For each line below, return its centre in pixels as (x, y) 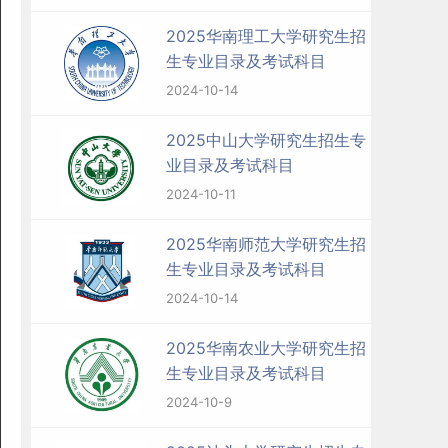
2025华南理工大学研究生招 (266, 36)
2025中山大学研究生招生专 (266, 140)
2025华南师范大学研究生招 (266, 244)
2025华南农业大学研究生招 (266, 348)
